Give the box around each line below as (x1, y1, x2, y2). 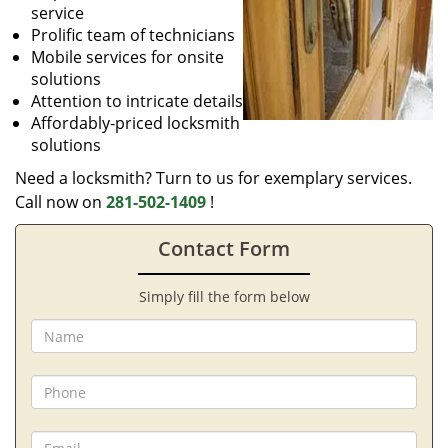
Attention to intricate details (31, 90, 243, 112)
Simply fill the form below (138, 287, 310, 306)
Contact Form (158, 235, 290, 262)
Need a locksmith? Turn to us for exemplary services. (15, 167, 412, 189)
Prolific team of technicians (31, 24, 235, 46)
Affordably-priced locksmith (31, 112, 240, 134)
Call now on (15, 191, 106, 213)
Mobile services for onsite (31, 46, 224, 68)
